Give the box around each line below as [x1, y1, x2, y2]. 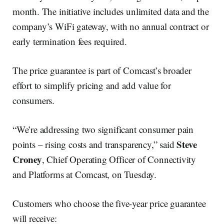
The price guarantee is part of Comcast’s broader [12, 64, 191, 77]
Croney [12, 152, 42, 166]
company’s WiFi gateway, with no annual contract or [12, 20, 209, 33]
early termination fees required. [12, 35, 127, 48]
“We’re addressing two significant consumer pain [12, 123, 194, 136]
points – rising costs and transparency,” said [12, 138, 177, 151]
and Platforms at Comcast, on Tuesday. [12, 168, 156, 181]
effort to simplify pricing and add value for [12, 79, 171, 92]
